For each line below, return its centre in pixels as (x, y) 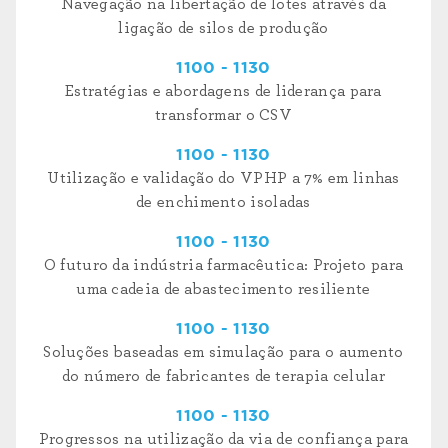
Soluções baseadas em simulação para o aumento (223, 352)
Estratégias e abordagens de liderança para (223, 91)
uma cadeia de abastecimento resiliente (223, 289)
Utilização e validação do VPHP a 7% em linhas (223, 178)
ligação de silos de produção (223, 28)
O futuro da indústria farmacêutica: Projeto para (223, 265)
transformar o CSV (223, 115)
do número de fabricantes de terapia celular (223, 376)
